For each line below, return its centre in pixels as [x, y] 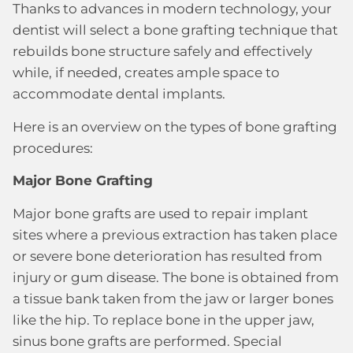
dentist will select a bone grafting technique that [175, 30]
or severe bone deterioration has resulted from [167, 256]
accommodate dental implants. [119, 94]
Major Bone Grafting [83, 181]
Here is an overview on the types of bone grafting [175, 126]
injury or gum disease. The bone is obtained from [176, 277]
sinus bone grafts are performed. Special [147, 341]
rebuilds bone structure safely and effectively [162, 52]
